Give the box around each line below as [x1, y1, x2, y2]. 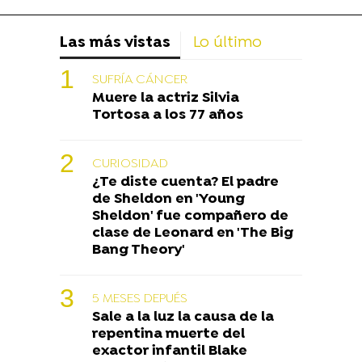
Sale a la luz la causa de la [92, 309, 274, 326]
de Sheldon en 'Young [92, 191, 245, 208]
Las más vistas [60, 34, 170, 53]
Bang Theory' [92, 242, 185, 259]
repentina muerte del [92, 326, 245, 343]
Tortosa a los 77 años [92, 107, 243, 124]
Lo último [193, 34, 262, 53]
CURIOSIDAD [92, 156, 168, 173]
